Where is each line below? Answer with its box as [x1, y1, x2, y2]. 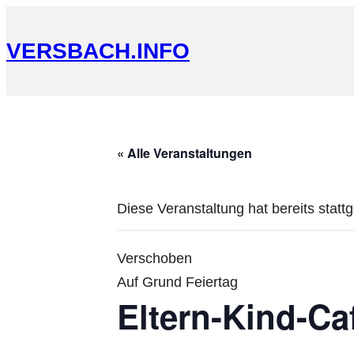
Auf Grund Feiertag [117, 273, 238, 290]
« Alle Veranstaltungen [117, 143, 252, 162]
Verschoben [117, 250, 192, 266]
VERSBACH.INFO [6, 38, 190, 63]
